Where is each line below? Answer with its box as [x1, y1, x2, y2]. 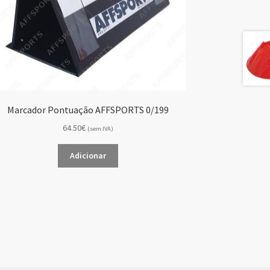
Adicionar [70, 150, 107, 162]
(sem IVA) [87, 124, 114, 133]
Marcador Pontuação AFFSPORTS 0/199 [7, 104, 169, 116]
